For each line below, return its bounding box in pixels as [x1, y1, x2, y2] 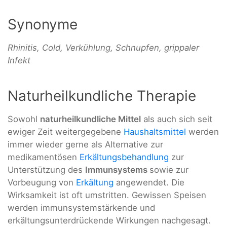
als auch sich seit [141, 114, 212, 125]
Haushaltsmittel [124, 127, 186, 137]
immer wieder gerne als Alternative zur [8, 139, 163, 150]
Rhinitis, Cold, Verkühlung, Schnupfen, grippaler [8, 42, 199, 53]
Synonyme [8, 15, 78, 33]
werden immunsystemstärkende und [8, 203, 155, 213]
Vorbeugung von [8, 177, 76, 188]
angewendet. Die [113, 177, 184, 188]
